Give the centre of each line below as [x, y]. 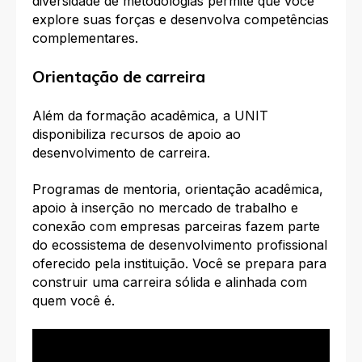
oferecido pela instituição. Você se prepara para [179, 264]
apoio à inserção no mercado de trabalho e [165, 208]
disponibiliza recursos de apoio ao [137, 134]
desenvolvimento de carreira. [123, 152]
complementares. [85, 38]
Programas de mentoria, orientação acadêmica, [178, 189]
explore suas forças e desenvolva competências [181, 20]
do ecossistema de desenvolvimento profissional [180, 245]
